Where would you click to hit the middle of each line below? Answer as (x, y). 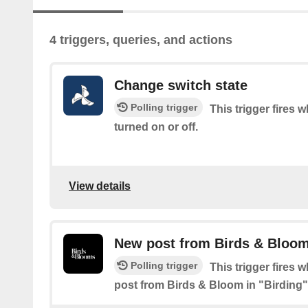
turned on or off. (156, 127)
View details (100, 186)
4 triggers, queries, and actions (141, 40)
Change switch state (181, 86)
